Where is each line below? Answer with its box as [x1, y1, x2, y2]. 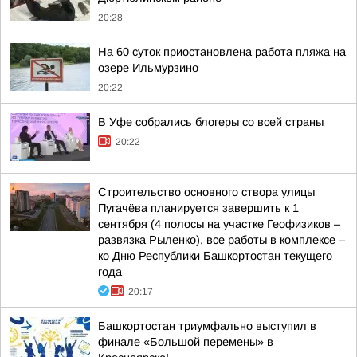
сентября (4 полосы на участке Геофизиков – [98, 218, 340, 230]
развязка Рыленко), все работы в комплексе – [98, 233, 345, 246]
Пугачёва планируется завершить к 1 [98, 202, 299, 214]
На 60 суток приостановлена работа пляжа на [98, 45, 346, 58]
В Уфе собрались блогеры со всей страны [98, 116, 324, 128]
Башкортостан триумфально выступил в [98, 320, 316, 332]
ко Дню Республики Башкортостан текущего [98, 249, 332, 262]
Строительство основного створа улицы [98, 186, 315, 198]
